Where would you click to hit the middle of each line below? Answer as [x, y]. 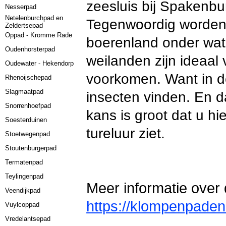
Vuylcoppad [22, 205]
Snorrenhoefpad [28, 106]
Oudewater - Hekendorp [40, 63]
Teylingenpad [24, 176]
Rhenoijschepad [29, 77]
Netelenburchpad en [34, 18]
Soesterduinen [26, 120]
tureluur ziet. [126, 133]
